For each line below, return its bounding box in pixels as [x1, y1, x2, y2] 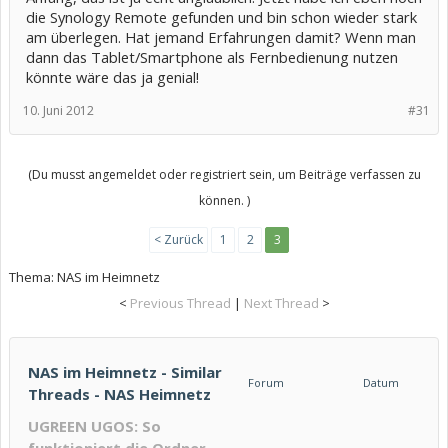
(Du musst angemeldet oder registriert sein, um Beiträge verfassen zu [27, 166, 421, 183]
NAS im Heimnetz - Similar [28, 362, 222, 382]
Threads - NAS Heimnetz [28, 384, 211, 404]
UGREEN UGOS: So [28, 416, 161, 436]
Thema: [9, 268, 57, 286]
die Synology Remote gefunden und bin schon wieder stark [26, 7, 417, 27]
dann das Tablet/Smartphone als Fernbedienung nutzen [26, 47, 398, 67]
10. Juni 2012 [23, 102, 94, 119]
